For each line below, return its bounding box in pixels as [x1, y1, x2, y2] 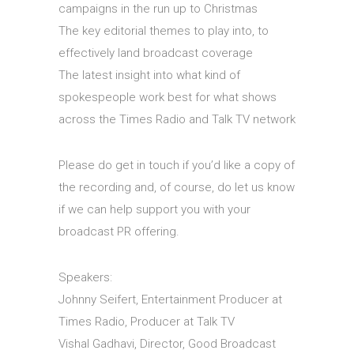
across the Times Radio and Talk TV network [58, 111, 296, 126]
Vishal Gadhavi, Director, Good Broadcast [58, 336, 276, 351]
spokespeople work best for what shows [58, 89, 277, 104]
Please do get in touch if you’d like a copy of [58, 157, 295, 172]
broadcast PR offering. [58, 224, 179, 239]
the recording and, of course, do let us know [58, 179, 295, 194]
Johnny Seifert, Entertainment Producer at [58, 292, 282, 307]
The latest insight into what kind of [58, 67, 240, 82]
